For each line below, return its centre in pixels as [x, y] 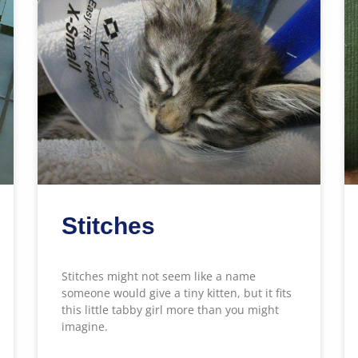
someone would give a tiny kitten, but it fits [177, 293]
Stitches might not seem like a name [159, 276]
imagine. [85, 327]
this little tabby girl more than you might [171, 310]
